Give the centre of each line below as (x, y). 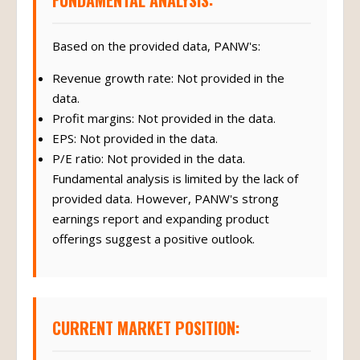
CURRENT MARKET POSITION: (146, 328)
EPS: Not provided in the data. (135, 138)
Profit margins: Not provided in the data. (164, 118)
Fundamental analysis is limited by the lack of (175, 178)
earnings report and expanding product (161, 219)
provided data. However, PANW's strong (166, 198)
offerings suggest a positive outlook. (153, 239)
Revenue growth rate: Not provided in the (168, 78)
